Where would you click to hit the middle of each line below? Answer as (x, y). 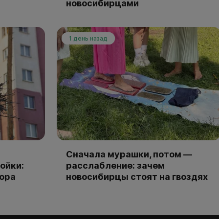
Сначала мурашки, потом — (129, 154)
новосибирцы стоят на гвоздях (137, 177)
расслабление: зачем (115, 166)
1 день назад (88, 39)
